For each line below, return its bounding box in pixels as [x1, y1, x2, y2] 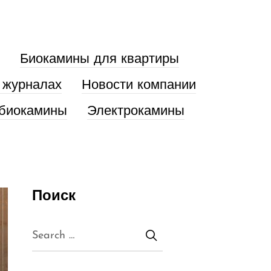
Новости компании [81, 78, 196, 93]
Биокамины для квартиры [19, 52, 179, 67]
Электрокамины [87, 104, 184, 119]
